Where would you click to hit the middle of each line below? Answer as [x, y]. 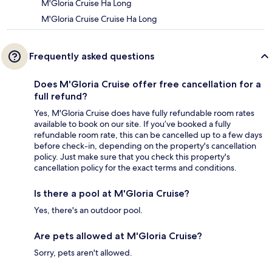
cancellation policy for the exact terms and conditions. [135, 167]
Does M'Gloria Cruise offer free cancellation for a [148, 84]
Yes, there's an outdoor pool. [88, 210]
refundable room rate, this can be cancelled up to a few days [148, 134]
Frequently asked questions [92, 56]
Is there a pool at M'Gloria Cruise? [112, 193]
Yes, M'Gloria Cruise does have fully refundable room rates [144, 113]
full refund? [61, 96]
